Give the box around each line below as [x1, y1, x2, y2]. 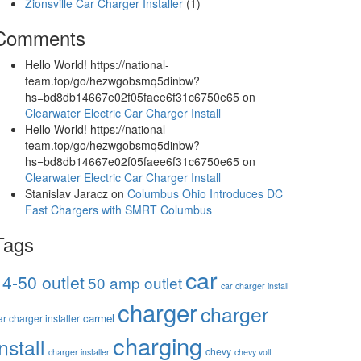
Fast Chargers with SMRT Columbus [25, 201, 212, 218]
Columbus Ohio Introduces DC [127, 185, 283, 201]
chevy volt [234, 346, 272, 358]
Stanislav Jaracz [25, 185, 108, 201]
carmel [83, 310, 114, 326]
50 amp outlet [88, 272, 182, 293]
